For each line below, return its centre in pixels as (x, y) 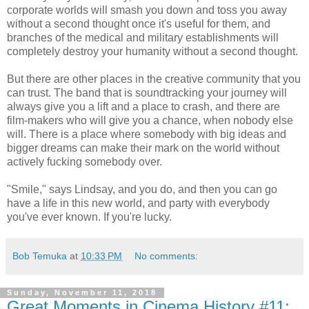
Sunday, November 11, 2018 (82, 293)
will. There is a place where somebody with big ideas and (147, 134)
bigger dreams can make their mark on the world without (143, 148)
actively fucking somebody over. (84, 161)
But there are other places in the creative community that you (154, 79)
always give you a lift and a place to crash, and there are (143, 106)
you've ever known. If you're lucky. (89, 217)
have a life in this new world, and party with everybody (138, 203)
